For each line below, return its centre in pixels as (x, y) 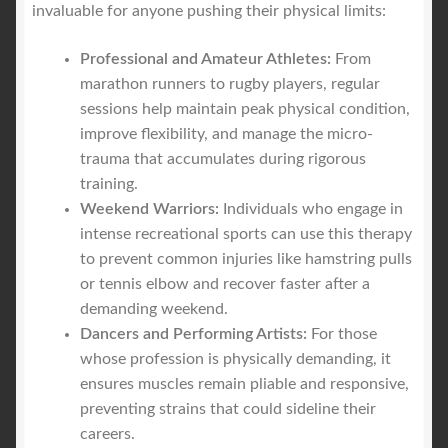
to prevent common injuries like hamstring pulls (246, 259)
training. (109, 184)
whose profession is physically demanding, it (235, 359)
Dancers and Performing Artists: (193, 334)
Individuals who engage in (311, 209)
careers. (107, 434)
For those (342, 334)
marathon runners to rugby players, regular (230, 84)
